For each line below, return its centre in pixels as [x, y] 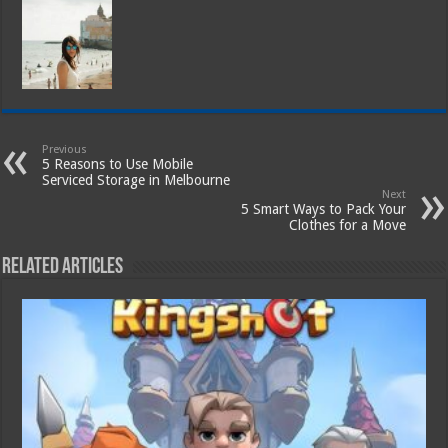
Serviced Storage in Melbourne [136, 180]
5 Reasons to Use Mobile [118, 164]
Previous [65, 150]
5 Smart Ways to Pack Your [323, 209]
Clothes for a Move [347, 225]
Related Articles [63, 268]
